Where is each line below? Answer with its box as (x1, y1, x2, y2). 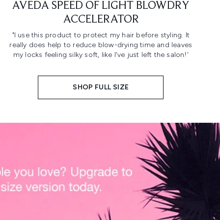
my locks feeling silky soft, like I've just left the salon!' (13, 51, 189, 59)
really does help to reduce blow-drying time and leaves (9, 41, 192, 50)
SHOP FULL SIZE (73, 83, 129, 92)
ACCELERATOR (62, 14, 139, 26)
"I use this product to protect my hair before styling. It (12, 31, 190, 40)
